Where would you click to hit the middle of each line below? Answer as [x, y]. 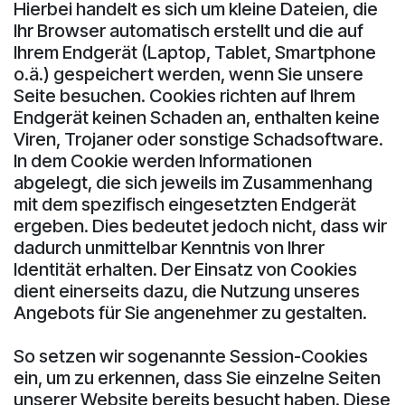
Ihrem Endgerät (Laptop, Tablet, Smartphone [195, 52]
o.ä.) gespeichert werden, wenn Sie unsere [188, 74]
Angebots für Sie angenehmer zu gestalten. [190, 312]
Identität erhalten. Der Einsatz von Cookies [185, 269]
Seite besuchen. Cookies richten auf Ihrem [184, 95]
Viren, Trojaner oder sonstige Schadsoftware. [198, 139]
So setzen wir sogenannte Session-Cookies [191, 356]
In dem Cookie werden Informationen [163, 160]
